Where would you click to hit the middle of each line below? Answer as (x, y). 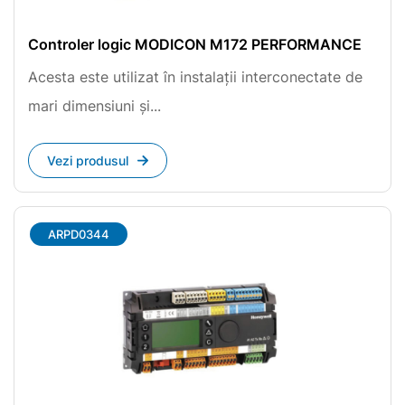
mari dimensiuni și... (94, 106)
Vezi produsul (88, 160)
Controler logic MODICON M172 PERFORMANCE (195, 44)
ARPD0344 (79, 234)
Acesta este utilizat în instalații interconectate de (195, 77)
